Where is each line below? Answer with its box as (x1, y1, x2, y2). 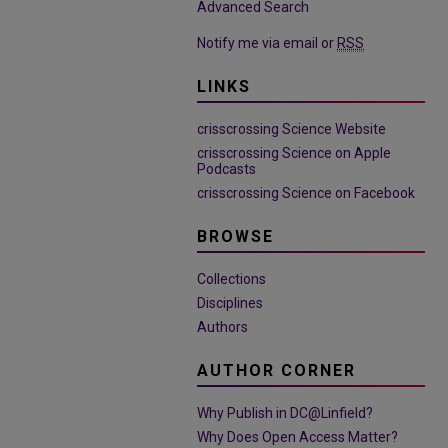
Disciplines (197, 295, 263, 311)
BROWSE (197, 227, 274, 246)
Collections (197, 271, 266, 287)
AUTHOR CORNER (197, 361, 356, 380)
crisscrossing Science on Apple (197, 145, 391, 161)
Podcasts (197, 161, 256, 177)
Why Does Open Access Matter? (197, 429, 398, 445)
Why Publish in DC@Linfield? (197, 405, 373, 421)
